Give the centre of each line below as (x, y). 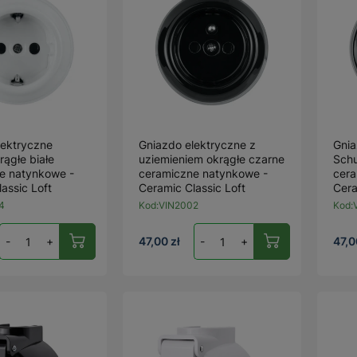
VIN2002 (179, 205)
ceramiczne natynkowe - (204, 173)
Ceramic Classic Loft (192, 188)
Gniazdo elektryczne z (198, 145)
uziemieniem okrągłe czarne (212, 159)
